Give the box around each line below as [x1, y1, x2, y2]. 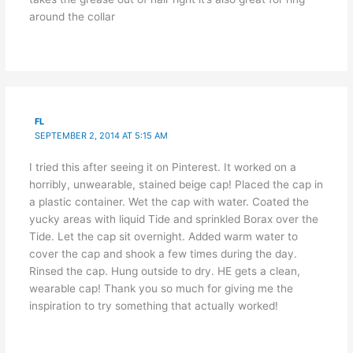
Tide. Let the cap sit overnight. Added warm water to [28, 229, 298, 243]
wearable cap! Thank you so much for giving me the [28, 281, 293, 295]
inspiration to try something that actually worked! [28, 299, 278, 312]
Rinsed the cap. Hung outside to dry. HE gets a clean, [28, 264, 300, 277]
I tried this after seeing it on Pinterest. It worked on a [28, 160, 296, 173]
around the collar [28, 9, 115, 23]
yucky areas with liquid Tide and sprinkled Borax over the [28, 212, 318, 225]
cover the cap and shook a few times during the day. [28, 247, 297, 260]
